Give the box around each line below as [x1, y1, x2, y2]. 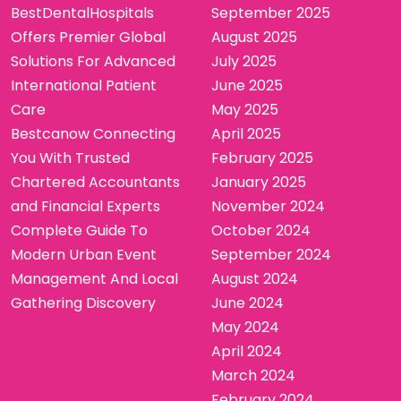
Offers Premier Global [11, 26, 166, 47]
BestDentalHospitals [11, 2, 154, 23]
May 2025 [211, 98, 278, 120]
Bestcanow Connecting [11, 123, 175, 144]
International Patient [11, 74, 157, 96]
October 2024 [211, 219, 311, 241]
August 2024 [211, 268, 298, 289]
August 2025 [211, 26, 297, 47]
